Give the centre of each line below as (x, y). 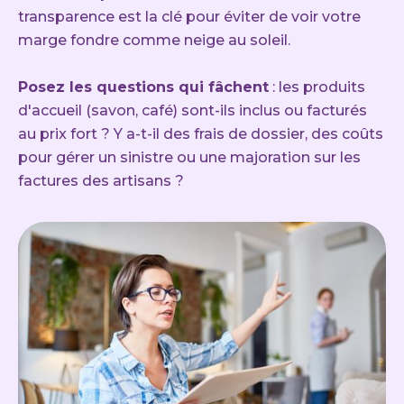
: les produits (317, 87)
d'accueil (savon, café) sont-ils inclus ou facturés (193, 111)
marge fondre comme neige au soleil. (154, 41)
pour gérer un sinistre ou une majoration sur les (189, 158)
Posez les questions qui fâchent (143, 87)
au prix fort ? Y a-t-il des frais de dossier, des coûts (201, 134)
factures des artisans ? (101, 181)
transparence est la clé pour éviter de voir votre (189, 17)
